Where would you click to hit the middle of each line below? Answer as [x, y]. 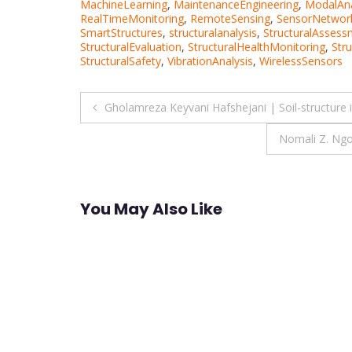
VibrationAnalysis [210, 60]
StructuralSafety [121, 60]
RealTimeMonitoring [132, 18]
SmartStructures [121, 32]
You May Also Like [151, 209]
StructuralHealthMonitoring [257, 46]
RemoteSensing [230, 18]
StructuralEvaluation [131, 46]
